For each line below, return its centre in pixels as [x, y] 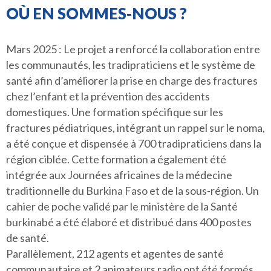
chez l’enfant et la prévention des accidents [108, 96]
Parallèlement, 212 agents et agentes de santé [115, 253]
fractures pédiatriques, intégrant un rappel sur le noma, [135, 128]
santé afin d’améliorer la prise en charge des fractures [132, 80]
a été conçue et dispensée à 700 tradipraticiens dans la [134, 143]
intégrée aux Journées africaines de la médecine [119, 175]
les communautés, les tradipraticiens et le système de [131, 65]
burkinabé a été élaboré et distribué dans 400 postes [129, 222]
